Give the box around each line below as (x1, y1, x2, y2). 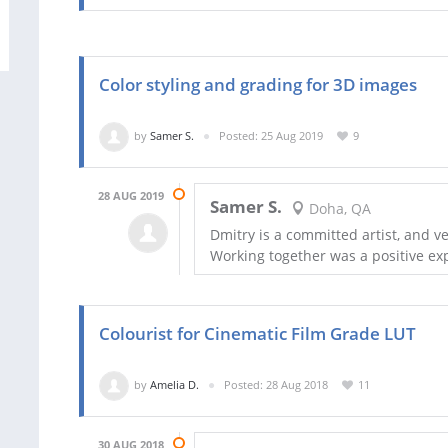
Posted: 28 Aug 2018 (224, 376, 328, 392)
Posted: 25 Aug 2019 (219, 127, 323, 143)
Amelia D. (150, 376, 199, 392)
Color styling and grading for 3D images (99, 73, 417, 96)
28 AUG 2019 (98, 188, 164, 203)
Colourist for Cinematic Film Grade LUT (99, 322, 416, 345)
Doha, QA (304, 198, 371, 218)
